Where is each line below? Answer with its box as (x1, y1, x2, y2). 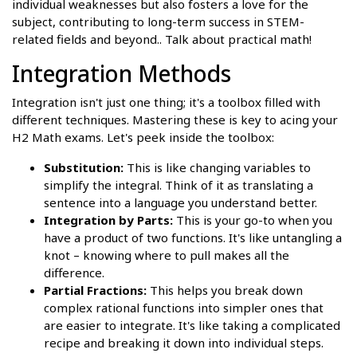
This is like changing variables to (124, 159, 311, 176)
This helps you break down (147, 282, 303, 299)
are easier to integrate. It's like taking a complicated (44, 317, 340, 334)
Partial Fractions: (44, 282, 147, 299)
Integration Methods (12, 58, 231, 89)
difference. (44, 265, 104, 281)
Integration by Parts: (44, 212, 173, 229)
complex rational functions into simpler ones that (44, 300, 324, 316)
